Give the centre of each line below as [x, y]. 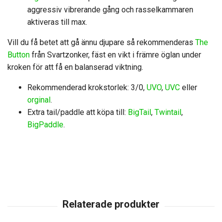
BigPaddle [45, 125]
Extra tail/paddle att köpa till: [78, 112]
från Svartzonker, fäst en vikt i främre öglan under [115, 55]
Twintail [168, 112]
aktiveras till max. [57, 22]
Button [19, 55]
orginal [39, 100]
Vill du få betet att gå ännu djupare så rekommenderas [101, 42]
